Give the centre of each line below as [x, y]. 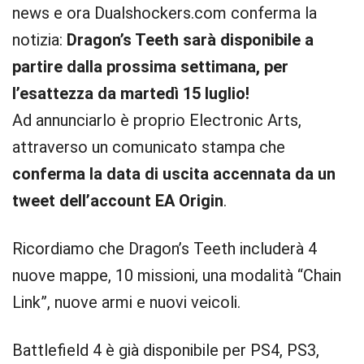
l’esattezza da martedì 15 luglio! [131, 93]
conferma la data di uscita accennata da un [174, 174]
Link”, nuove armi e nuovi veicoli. [126, 302]
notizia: [39, 40]
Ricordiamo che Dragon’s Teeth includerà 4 [165, 249]
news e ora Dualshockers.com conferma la [165, 13]
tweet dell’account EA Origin [118, 201]
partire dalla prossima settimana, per [150, 67]
